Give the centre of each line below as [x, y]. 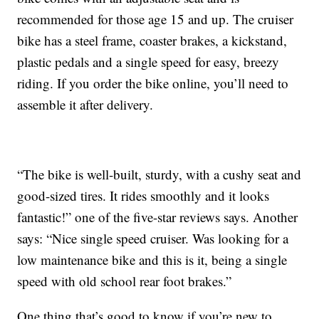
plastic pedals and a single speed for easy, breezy [148, 62]
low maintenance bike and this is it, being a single [152, 260]
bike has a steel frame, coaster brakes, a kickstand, [152, 41]
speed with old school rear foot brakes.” [125, 281]
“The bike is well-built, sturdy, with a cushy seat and [159, 174]
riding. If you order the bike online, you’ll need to [153, 83]
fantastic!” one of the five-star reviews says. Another [158, 217]
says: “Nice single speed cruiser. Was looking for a [153, 239]
